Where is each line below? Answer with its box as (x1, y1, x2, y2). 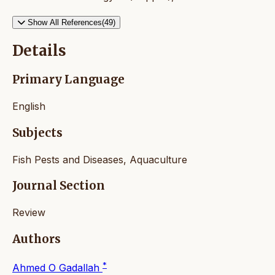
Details (12, 41, 66, 61)
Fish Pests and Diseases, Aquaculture (12, 153, 187, 166)
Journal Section (12, 179, 105, 193)
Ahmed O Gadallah (12, 261, 103, 274)
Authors (12, 231, 61, 246)
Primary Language (12, 72, 125, 87)
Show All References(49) (28, 17, 115, 27)
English (12, 100, 45, 113)
